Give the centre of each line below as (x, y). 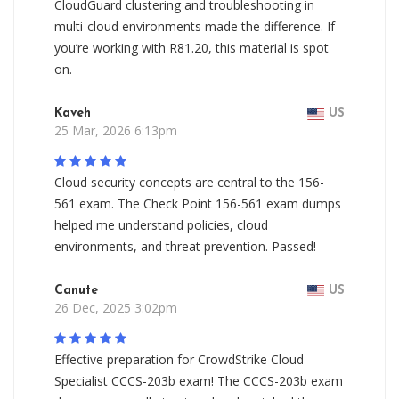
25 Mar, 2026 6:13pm (116, 130)
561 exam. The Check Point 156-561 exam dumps (198, 204)
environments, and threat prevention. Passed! (185, 246)
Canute (76, 291)
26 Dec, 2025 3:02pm (116, 308)
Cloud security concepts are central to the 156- (189, 182)
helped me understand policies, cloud (161, 225)
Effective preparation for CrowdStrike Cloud (179, 359)
